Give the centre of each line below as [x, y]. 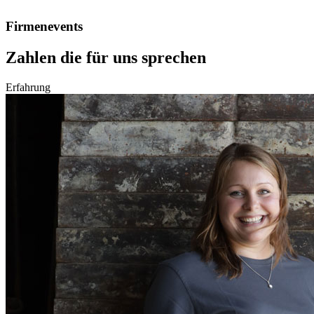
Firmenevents [44, 27]
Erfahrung [28, 87]
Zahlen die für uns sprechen [106, 58]
